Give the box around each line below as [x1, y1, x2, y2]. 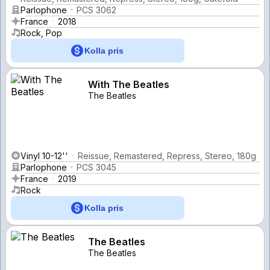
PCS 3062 [77, 4, 116, 15]
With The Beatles [88, 78, 169, 90]
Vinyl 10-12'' [20, 150, 68, 161]
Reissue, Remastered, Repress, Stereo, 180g [78, 150, 256, 161]
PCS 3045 [77, 162, 116, 172]
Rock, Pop [20, 27, 62, 38]
